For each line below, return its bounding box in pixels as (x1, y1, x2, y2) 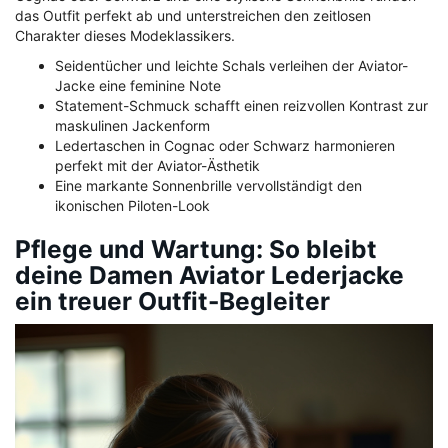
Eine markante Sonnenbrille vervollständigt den (55, 177, 362, 195)
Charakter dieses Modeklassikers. (15, 27, 235, 45)
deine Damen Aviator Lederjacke (15, 260, 404, 291)
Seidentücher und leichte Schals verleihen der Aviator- (55, 57, 408, 75)
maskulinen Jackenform (55, 117, 210, 135)
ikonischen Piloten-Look (55, 197, 210, 215)
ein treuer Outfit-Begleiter (15, 286, 330, 317)
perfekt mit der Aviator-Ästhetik (55, 157, 260, 175)
